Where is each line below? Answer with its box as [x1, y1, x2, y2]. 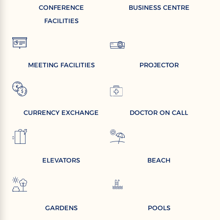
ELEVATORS [42, 156, 80, 164]
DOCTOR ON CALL [130, 108, 188, 116]
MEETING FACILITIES [27, 60, 95, 69]
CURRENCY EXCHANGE [24, 108, 99, 116]
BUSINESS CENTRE [128, 3, 190, 12]
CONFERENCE [38, 3, 84, 12]
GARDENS [45, 203, 78, 212]
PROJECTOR [139, 60, 179, 69]
